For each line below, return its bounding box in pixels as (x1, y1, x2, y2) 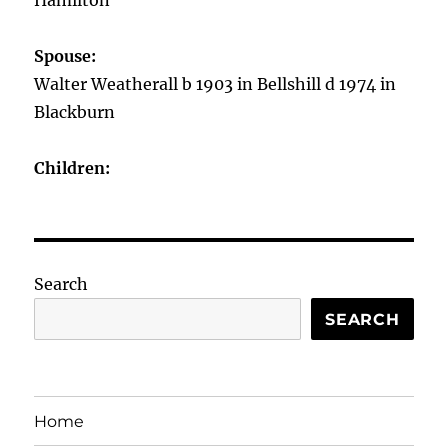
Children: (34, 158, 111, 178)
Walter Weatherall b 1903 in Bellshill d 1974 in (34, 74, 397, 94)
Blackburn (34, 102, 116, 122)
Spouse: (34, 46, 97, 66)
